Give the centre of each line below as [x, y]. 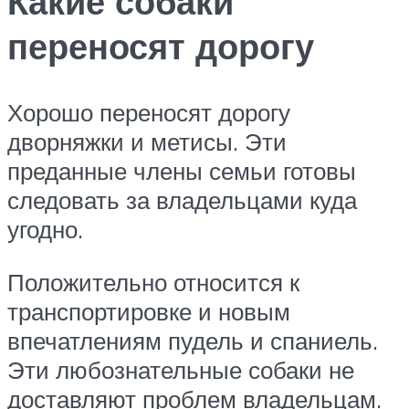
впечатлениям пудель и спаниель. [193, 340]
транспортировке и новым [149, 311]
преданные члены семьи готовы [182, 171]
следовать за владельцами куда [182, 200]
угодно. [45, 230]
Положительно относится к [153, 282]
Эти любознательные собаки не [181, 369]
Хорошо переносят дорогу [149, 113]
